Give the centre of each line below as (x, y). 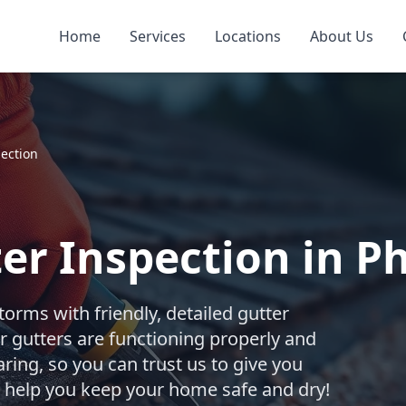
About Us (341, 36)
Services (157, 36)
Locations (247, 36)
